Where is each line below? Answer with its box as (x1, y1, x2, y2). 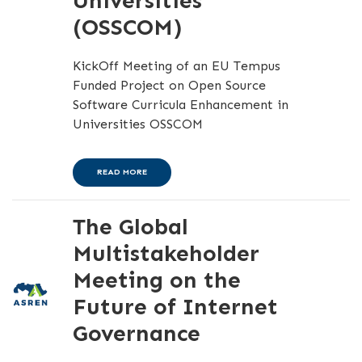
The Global (72, 213, 188, 240)
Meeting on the (72, 267, 241, 293)
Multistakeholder (72, 240, 259, 267)
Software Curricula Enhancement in (72, 97, 288, 112)
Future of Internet (72, 293, 278, 320)
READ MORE (96, 167, 147, 177)
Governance (72, 320, 200, 347)
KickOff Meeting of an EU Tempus (72, 58, 280, 74)
